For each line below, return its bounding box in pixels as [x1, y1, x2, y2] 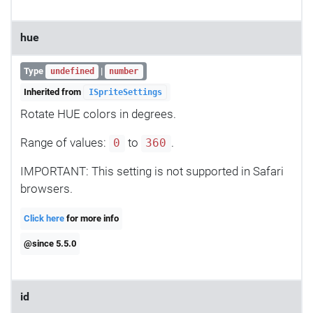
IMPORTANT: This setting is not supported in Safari [20, 164, 284, 179]
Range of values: [20, 136, 109, 150]
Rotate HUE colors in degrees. [20, 107, 176, 122]
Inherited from [24, 87, 84, 98]
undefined [50, 66, 94, 77]
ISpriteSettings [88, 87, 162, 98]
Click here [24, 212, 65, 224]
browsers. [20, 182, 73, 196]
